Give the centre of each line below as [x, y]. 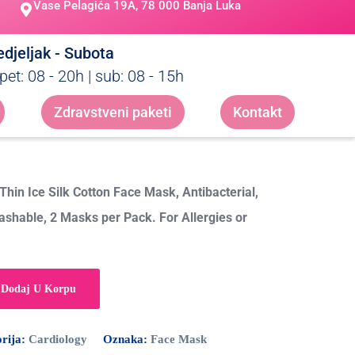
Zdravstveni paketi [113, 113]
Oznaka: [127, 340]
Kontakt [257, 113]
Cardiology [58, 340]
